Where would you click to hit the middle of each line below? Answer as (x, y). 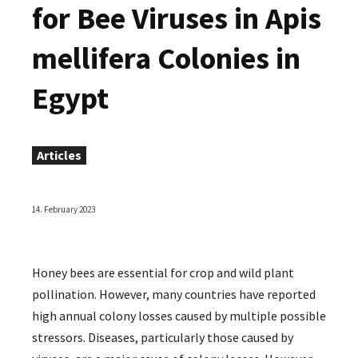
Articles (59, 155)
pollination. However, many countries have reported (174, 294)
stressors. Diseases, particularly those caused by (163, 338)
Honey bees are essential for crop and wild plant (163, 273)
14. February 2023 (64, 210)
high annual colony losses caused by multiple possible (179, 316)
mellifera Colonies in (166, 58)
